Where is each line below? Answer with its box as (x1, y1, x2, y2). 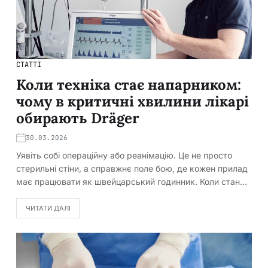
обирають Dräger (16, 109, 139, 128)
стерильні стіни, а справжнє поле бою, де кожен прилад (16, 163, 248, 174)
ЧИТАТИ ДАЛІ (25, 203, 71, 212)
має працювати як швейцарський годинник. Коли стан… (16, 176, 247, 187)
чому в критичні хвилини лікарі (16, 92, 249, 111)
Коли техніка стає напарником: (16, 75, 241, 95)
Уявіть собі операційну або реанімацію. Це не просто (16, 150, 232, 161)
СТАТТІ (16, 60, 41, 70)
